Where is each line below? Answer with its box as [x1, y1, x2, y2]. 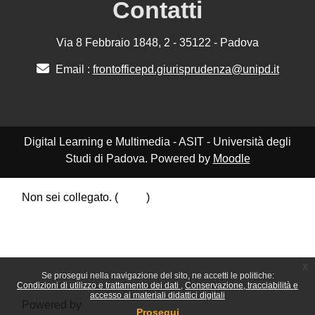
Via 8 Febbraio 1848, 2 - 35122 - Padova [56, 36, 259, 49]
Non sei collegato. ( [22, 191, 118, 203]
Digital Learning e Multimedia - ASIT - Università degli [24, 135, 291, 148]
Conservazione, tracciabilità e [185, 281, 298, 290]
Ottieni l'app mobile [22, 241, 117, 254]
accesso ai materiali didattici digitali [90, 290, 225, 300]
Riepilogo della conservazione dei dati [22, 207, 213, 220]
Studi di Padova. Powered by [65, 152, 213, 165]
